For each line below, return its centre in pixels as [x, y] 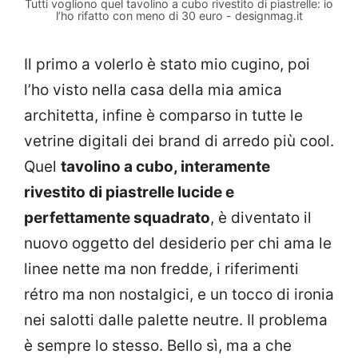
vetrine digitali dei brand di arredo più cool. [179, 141]
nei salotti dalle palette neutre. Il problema [176, 320]
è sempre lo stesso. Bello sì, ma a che [158, 345]
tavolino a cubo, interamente [165, 166]
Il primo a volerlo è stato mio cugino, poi [167, 64]
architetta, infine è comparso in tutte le [163, 115]
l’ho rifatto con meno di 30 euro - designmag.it [179, 15]
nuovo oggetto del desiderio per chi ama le [178, 243]
